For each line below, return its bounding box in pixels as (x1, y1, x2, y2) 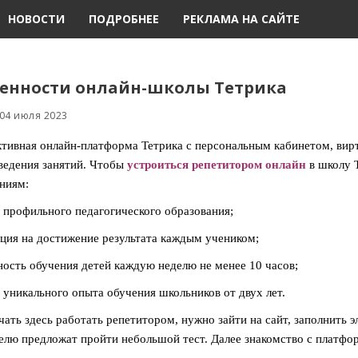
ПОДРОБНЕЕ (89, 11, 160, 26)
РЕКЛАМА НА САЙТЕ (183, 11, 300, 26)
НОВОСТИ (8, 11, 66, 26)
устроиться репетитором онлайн (126, 158, 306, 171)
